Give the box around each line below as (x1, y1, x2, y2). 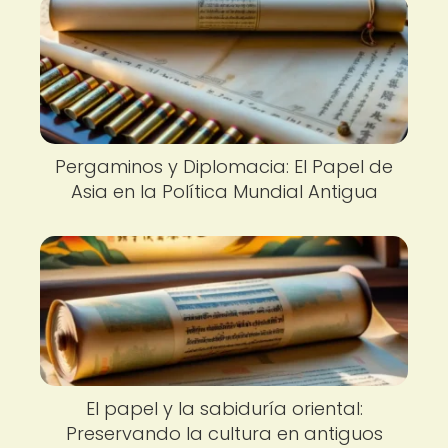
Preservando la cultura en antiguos (65, 421, 383, 446)
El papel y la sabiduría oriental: (85, 396, 363, 421)
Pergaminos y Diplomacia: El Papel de (55, 154, 393, 179)
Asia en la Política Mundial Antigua (70, 179, 378, 204)
